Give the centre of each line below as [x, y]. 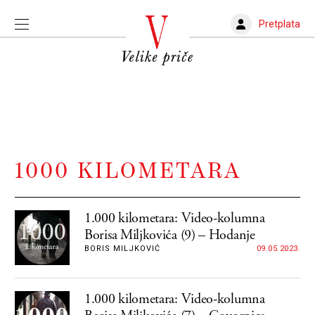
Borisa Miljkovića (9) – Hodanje [170, 235]
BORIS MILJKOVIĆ [122, 249]
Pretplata [279, 24]
